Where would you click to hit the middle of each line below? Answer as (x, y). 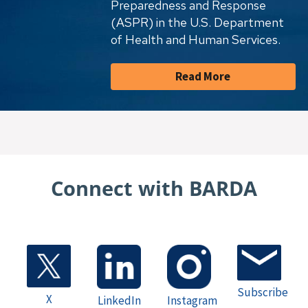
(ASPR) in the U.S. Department (197, 23)
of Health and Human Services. (195, 40)
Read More (203, 77)
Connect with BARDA (154, 188)
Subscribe (263, 292)
